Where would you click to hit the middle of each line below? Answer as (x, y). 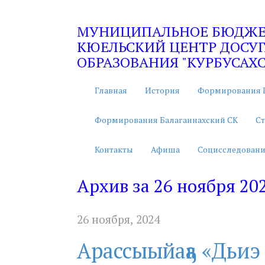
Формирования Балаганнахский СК (166, 120)
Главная (111, 90)
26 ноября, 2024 (118, 219)
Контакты (114, 149)
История (162, 90)
